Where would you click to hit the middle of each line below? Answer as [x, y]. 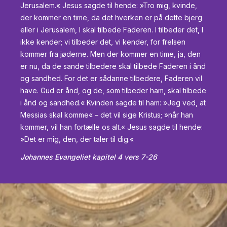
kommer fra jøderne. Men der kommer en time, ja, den [110, 54]
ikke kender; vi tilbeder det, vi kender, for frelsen [103, 42]
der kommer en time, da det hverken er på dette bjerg [111, 18]
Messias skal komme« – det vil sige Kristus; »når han [107, 115]
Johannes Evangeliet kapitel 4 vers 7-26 [89, 157]
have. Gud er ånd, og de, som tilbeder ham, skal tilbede [113, 91]
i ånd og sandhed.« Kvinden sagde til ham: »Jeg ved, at [113, 103]
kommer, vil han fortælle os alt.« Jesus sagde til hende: [111, 127]
